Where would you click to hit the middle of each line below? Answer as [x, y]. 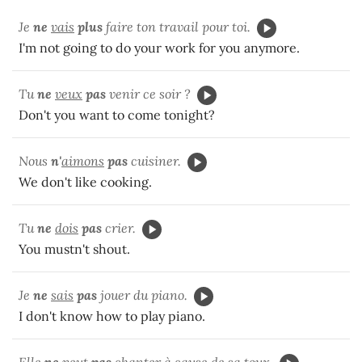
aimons [83, 161]
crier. [119, 228]
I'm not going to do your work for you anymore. [159, 48]
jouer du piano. [142, 295]
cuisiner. [154, 161]
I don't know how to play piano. [112, 316]
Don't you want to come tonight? [117, 115]
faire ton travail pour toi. [177, 27]
